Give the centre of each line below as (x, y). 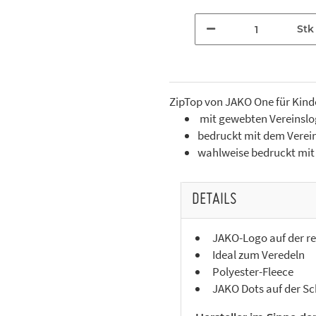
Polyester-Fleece (253, 272)
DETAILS (214, 200)
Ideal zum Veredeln (259, 255)
